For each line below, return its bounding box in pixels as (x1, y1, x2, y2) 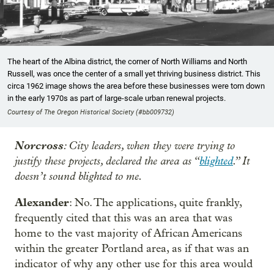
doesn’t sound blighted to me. (15, 169, 143, 183)
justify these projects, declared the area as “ (15, 154, 199, 168)
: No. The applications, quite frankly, (69, 196, 242, 210)
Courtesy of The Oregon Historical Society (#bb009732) (7, 108, 174, 117)
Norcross (15, 139, 64, 153)
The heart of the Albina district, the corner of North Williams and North (7, 57, 247, 67)
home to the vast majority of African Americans (15, 227, 242, 240)
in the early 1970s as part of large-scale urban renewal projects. (7, 94, 226, 103)
